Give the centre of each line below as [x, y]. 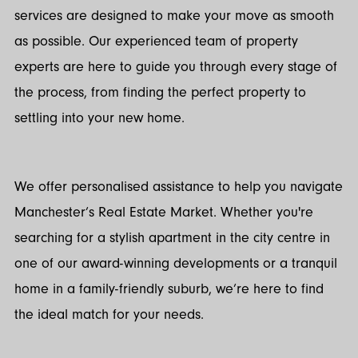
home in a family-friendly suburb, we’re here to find [169, 289]
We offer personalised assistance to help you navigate [179, 187]
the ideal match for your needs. [109, 315]
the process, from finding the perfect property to [160, 92]
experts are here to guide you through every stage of [176, 66]
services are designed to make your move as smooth [174, 15]
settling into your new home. [99, 117]
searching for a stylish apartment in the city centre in [172, 238]
